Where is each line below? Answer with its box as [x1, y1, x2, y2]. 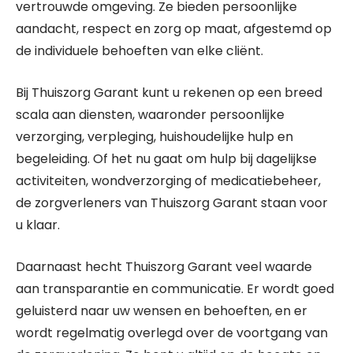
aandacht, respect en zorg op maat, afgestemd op [16, 20, 332, 38]
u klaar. [16, 216, 60, 234]
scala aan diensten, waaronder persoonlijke [16, 106, 284, 124]
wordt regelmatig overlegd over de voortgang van [16, 324, 328, 342]
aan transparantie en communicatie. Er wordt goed [16, 280, 334, 298]
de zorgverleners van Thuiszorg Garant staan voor [16, 194, 328, 212]
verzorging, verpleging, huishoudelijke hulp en [16, 128, 293, 146]
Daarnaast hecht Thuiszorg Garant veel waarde [16, 258, 312, 276]
